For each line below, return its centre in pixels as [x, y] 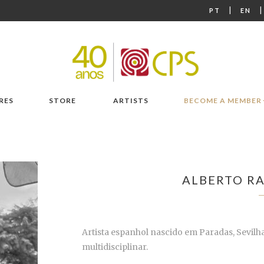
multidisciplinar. [116, 247]
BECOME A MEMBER [223, 101]
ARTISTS [131, 101]
